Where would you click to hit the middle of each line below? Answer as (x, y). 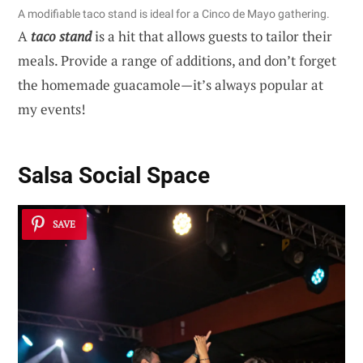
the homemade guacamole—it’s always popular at (171, 84)
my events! (52, 109)
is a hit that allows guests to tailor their (212, 36)
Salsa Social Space (114, 176)
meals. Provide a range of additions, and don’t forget (177, 60)
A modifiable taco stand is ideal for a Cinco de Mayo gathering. (174, 13)
